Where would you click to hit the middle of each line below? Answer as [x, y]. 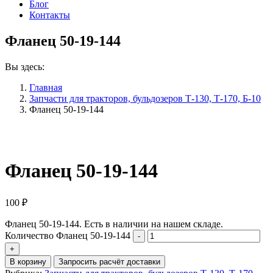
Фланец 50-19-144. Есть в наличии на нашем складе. [114, 224]
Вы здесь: [25, 66]
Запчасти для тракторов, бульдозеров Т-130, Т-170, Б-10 [145, 98]
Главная [46, 87]
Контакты [50, 15]
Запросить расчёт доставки [109, 261]
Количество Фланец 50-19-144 [68, 235]
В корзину [28, 261]
